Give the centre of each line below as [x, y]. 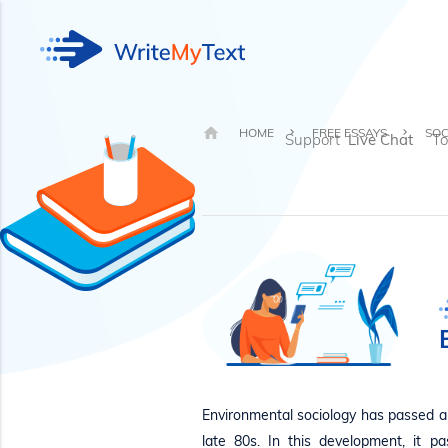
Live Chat [380, 139]
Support [314, 139]
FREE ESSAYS [349, 132]
